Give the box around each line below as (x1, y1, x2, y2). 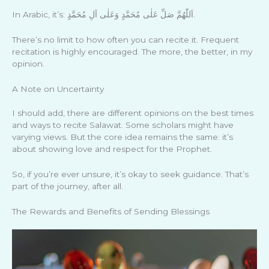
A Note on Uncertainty (12, 83, 104, 94)
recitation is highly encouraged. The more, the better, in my (12, 46, 252, 56)
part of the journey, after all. (12, 181, 123, 191)
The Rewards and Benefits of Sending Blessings (12, 206, 210, 216)
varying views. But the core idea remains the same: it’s (12, 131, 233, 142)
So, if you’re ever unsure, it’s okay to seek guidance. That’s (12, 169, 249, 179)
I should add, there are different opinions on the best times (12, 107, 253, 118)
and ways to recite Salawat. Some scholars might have (12, 119, 234, 130)
